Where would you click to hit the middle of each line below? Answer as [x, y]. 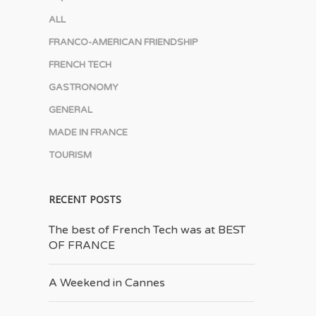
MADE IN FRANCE [88, 133]
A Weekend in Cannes [107, 283]
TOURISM [70, 155]
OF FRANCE [81, 245]
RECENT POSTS [85, 199]
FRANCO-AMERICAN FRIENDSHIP [123, 42]
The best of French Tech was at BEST [147, 230]
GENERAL [70, 110]
